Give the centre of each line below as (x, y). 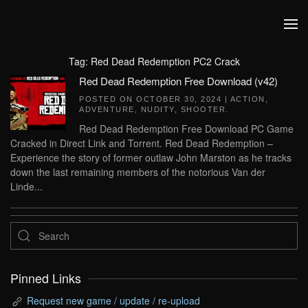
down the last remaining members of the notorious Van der (138, 172)
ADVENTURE (107, 109)
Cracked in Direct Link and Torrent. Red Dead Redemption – (142, 143)
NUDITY (157, 109)
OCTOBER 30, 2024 (179, 99)
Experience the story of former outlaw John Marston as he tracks (151, 157)
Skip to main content (75, 38)
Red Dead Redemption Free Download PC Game (186, 129)
